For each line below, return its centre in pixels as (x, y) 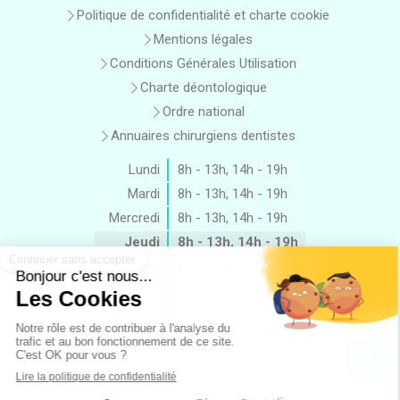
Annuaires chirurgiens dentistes (203, 136)
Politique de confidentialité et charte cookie (203, 16)
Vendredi (134, 267)
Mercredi (134, 218)
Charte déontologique (203, 88)
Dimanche (131, 315)
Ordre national (203, 112)
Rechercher (50, 350)
